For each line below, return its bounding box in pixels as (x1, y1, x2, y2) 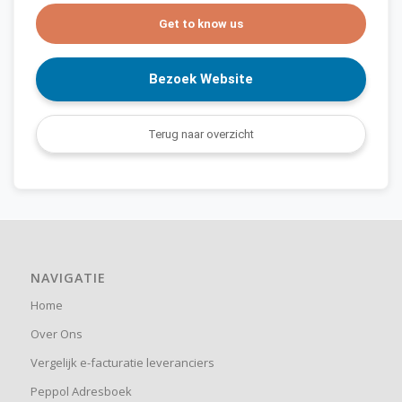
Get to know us (159, 16, 243, 31)
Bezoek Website (149, 70, 253, 87)
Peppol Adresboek (30, 383, 132, 400)
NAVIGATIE (30, 269, 106, 287)
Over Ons (30, 326, 83, 343)
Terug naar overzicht (148, 127, 254, 141)
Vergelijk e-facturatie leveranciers (30, 354, 214, 371)
